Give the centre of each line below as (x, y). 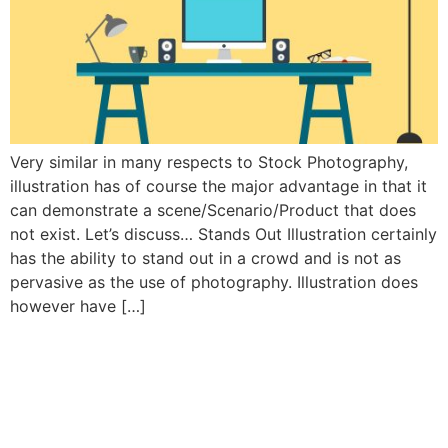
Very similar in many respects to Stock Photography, (209, 162)
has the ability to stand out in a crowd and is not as (205, 258)
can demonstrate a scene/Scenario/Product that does (213, 210)
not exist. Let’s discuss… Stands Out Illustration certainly (223, 234)
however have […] (78, 306)
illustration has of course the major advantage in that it (218, 186)
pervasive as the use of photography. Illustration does (214, 282)
